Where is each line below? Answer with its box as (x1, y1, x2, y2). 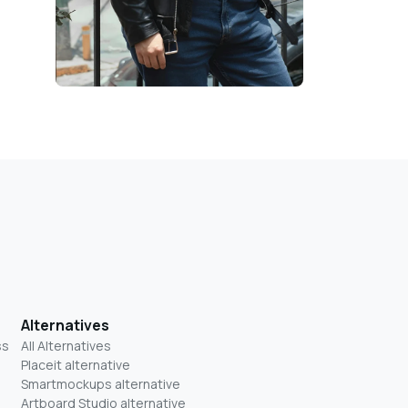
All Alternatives (21, 337, 111, 355)
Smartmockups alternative (21, 375, 180, 393)
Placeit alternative (21, 356, 130, 374)
